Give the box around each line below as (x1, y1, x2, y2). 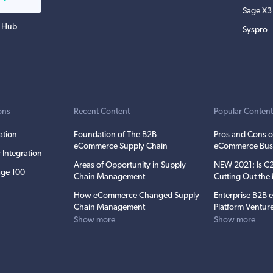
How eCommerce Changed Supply (73, 191, 199, 200)
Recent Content (73, 107, 130, 116)
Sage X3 (243, 6, 272, 16)
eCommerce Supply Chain (73, 141, 168, 151)
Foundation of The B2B (73, 130, 157, 140)
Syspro (243, 25, 268, 35)
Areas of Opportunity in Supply (73, 160, 186, 170)
